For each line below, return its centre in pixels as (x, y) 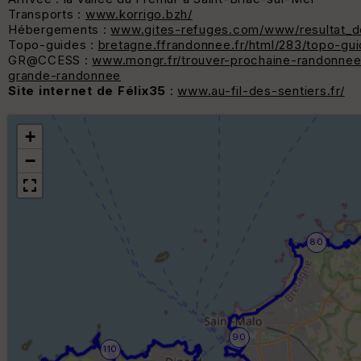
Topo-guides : (53, 45)
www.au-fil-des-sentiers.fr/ (261, 91)
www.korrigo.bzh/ (139, 15)
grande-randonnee (64, 76)
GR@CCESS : (50, 60)
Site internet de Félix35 (87, 91)
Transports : (47, 15)
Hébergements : (60, 30)
